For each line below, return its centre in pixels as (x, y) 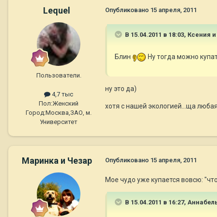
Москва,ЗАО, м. (69, 113)
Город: (36, 113)
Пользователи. (59, 76)
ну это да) (121, 89)
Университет (59, 122)
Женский (65, 104)
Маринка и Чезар (57, 161)
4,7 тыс (62, 94)
